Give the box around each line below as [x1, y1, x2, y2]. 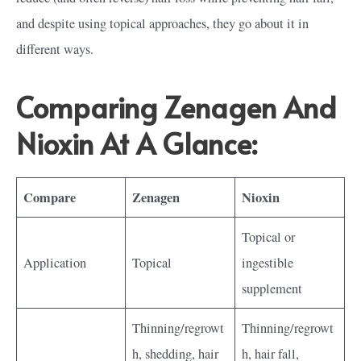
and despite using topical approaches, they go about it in [16, 15, 309, 32]
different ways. [16, 40, 93, 58]
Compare [23, 187, 77, 207]
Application [23, 253, 87, 272]
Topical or [242, 227, 296, 246]
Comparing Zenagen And [16, 86, 336, 127]
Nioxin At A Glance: [16, 122, 257, 163]
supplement [242, 279, 303, 297]
